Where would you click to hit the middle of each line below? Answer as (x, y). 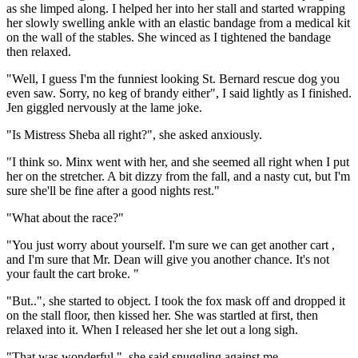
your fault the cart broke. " (73, 273)
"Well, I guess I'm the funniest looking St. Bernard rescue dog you (173, 78)
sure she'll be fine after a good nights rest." (113, 190)
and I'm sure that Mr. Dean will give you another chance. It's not (168, 259)
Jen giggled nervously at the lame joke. (104, 107)
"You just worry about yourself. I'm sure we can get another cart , (171, 245)
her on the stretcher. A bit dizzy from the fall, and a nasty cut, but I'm (178, 176)
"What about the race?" (65, 217)
